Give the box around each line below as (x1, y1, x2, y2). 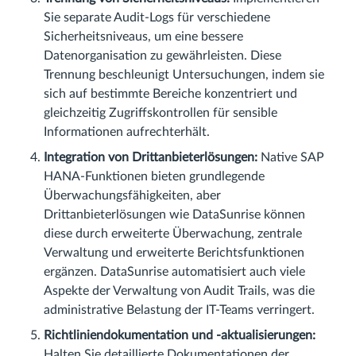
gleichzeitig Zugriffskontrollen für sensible (44, 106, 277, 119)
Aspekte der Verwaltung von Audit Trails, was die (44, 284, 315, 297)
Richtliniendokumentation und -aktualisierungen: (44, 328, 315, 342)
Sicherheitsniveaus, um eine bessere (44, 29, 243, 43)
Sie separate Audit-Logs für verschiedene (44, 10, 270, 24)
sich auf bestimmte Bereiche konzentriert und (44, 87, 297, 100)
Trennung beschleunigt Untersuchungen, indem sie (44, 68, 324, 81)
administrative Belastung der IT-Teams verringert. (44, 303, 315, 316)
